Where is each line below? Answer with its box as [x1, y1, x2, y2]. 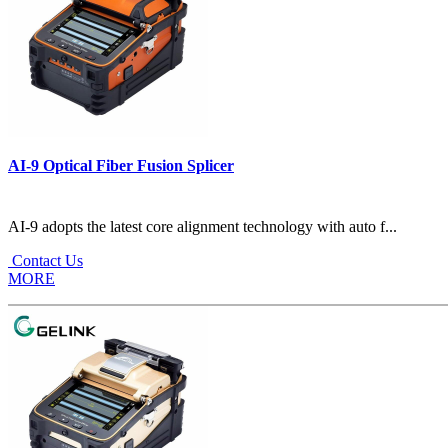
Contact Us [8, 251, 83, 269]
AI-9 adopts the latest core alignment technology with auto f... [8, 217, 397, 235]
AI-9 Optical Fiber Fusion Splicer [8, 156, 234, 174]
